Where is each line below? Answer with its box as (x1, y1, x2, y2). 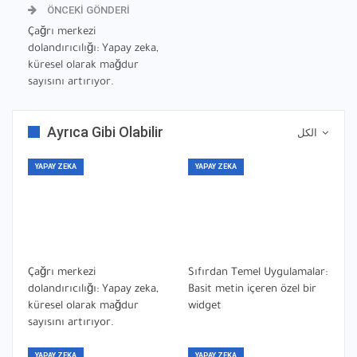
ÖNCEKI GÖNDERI (45, 3, 130, 16)
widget (188, 300, 222, 313)
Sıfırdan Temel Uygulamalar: (188, 267, 328, 280)
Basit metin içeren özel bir (188, 284, 316, 296)
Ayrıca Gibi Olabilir (47, 123, 163, 140)
